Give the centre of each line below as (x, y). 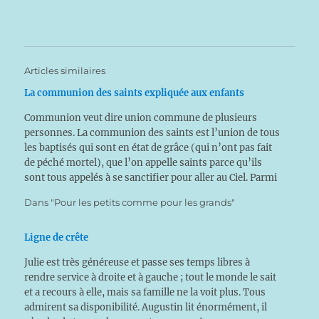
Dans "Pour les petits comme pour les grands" (130, 202)
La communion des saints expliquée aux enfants (135, 93)
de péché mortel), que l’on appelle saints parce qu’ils (143, 163)
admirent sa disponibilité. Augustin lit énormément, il (146, 307)
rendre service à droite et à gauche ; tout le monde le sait (151, 277)
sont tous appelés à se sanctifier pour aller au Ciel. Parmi (151, 178)
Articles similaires (65, 70)
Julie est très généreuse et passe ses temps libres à (137, 262)
